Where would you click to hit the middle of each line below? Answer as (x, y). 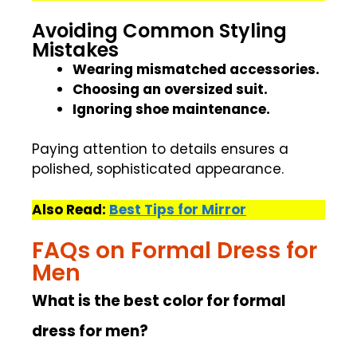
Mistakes (75, 49)
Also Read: (71, 209)
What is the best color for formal (159, 301)
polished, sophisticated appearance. (158, 169)
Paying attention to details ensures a (160, 149)
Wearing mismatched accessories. (196, 69)
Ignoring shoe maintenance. (171, 109)
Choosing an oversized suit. (170, 89)
